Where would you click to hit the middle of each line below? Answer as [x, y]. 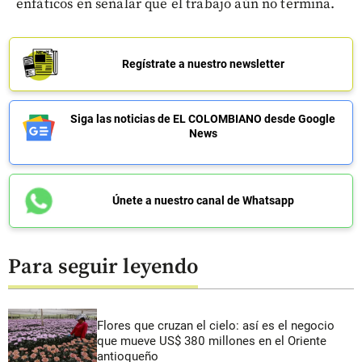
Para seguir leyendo [103, 267]
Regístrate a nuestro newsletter [203, 63]
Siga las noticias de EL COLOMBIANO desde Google [203, 118]
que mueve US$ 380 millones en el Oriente [212, 341]
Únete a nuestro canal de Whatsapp [203, 200]
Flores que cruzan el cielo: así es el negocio [216, 325]
